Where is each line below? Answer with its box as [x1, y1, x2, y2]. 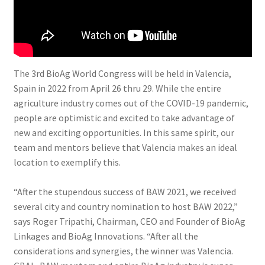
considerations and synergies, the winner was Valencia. [13, 245, 233, 257]
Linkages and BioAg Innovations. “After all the [13, 230, 198, 242]
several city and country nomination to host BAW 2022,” [13, 201, 238, 212]
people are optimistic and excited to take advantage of [13, 112, 235, 124]
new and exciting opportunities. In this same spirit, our [13, 127, 234, 138]
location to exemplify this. [13, 156, 121, 168]
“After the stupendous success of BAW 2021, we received [13, 186, 236, 198]
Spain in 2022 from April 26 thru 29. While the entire [13, 82, 221, 94]
